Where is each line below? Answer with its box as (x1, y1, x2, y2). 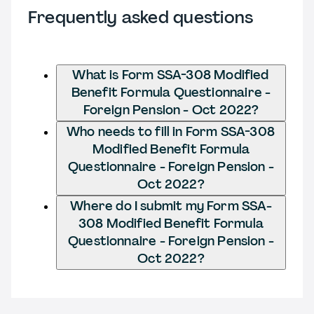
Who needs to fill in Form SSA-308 (67, 123, 275, 140)
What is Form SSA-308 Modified (72, 66, 270, 83)
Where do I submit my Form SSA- (70, 197, 272, 214)
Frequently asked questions (28, 6, 254, 28)
